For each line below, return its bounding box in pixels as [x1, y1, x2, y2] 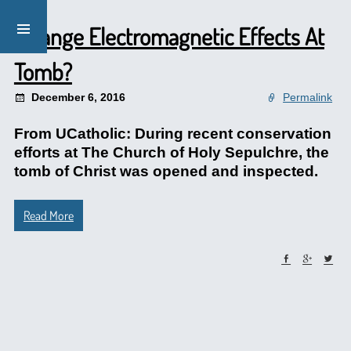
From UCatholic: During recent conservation [13, 125, 331, 142]
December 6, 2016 [31, 91, 125, 103]
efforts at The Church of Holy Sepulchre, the [13, 144, 329, 161]
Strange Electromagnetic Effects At [13, 21, 324, 51]
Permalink [283, 91, 333, 103]
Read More [23, 208, 74, 223]
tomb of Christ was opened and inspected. [13, 163, 318, 179]
